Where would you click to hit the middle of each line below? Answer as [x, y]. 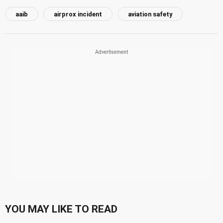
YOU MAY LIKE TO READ [61, 209]
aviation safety [150, 14]
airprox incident [78, 14]
